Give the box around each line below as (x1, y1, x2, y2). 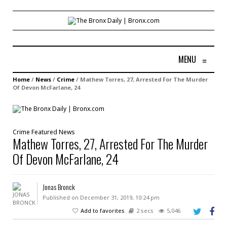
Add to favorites (81, 206, 125, 214)
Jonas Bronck (42, 181, 75, 192)
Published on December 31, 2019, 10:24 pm (42, 193, 160, 201)
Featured (31, 127, 57, 136)
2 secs (136, 206, 154, 214)
